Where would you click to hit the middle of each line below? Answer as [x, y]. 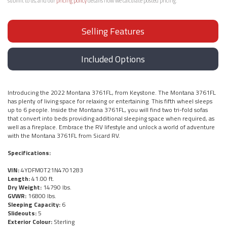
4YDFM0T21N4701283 [51, 170]
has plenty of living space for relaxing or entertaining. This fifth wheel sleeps [110, 101]
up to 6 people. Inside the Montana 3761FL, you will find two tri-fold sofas [108, 109]
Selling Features [113, 31]
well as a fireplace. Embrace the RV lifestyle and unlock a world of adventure [111, 127]
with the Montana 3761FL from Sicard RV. [64, 135]
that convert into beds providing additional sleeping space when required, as [111, 118]
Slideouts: [22, 213]
